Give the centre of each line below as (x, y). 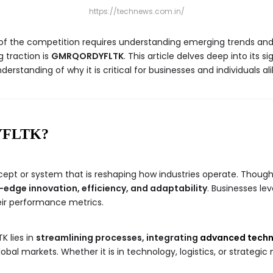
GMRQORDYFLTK (87, 56)
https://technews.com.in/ (136, 11)
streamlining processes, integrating (118, 237)
